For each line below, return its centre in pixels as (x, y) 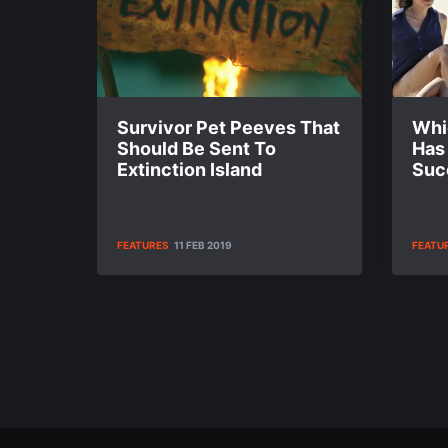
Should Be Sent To (196, 148)
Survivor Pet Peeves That (228, 127)
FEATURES (143, 245)
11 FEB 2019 (203, 245)
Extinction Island (189, 169)
